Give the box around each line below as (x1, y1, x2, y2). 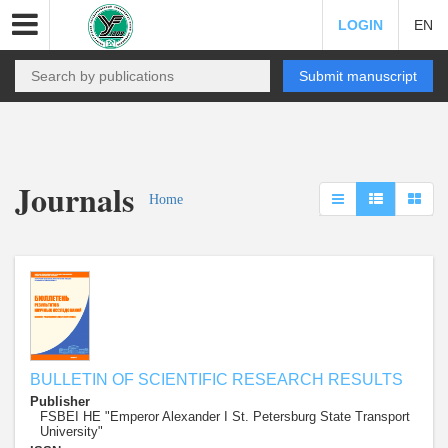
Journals (15, 176, 134, 223)
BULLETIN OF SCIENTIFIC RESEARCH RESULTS (30, 371, 403, 388)
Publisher (30, 394, 90, 409)
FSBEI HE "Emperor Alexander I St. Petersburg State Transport (40, 409, 410, 424)
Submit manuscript (299, 68, 417, 84)
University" (40, 424, 103, 439)
